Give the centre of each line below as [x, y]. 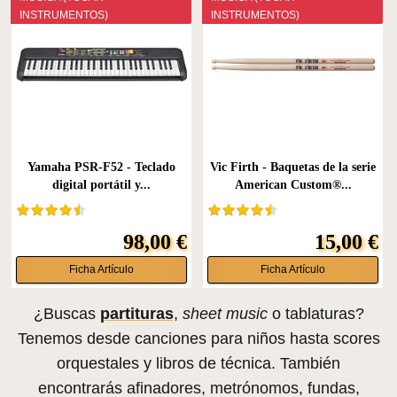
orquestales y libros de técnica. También [198, 363]
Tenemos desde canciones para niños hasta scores [198, 338]
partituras [136, 313]
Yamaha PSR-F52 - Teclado [101, 167]
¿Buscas [66, 313]
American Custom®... [293, 184]
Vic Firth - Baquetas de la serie [293, 167]
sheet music [225, 313]
